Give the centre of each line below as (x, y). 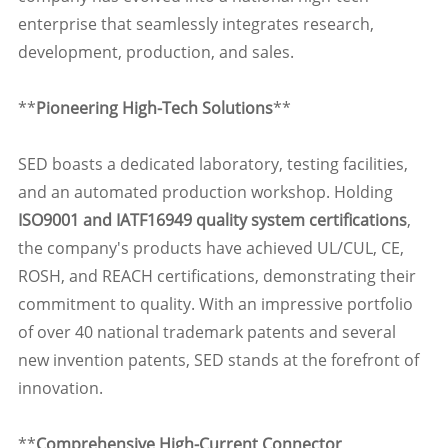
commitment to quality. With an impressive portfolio (215, 304)
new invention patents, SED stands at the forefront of (218, 360)
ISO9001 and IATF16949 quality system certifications (212, 220)
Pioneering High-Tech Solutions (154, 108)
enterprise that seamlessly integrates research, (195, 24)
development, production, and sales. (157, 52)
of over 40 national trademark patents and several (206, 332)
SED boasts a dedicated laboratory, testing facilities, (212, 164)
